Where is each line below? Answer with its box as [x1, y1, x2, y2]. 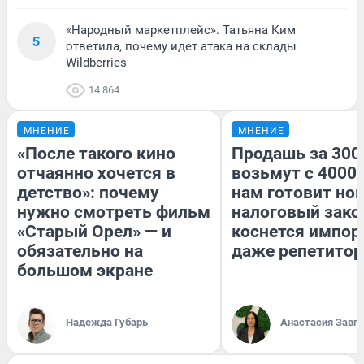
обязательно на [17, 241, 143, 261]
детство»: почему [17, 183, 159, 202]
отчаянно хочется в [17, 163, 175, 183]
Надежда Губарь [66, 316, 148, 328]
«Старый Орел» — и [17, 222, 171, 241]
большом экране [17, 261, 153, 280]
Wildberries [66, 55, 127, 70]
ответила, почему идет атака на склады [66, 39, 297, 54]
